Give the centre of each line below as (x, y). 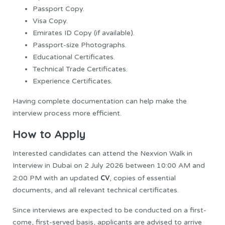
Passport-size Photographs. (80, 45)
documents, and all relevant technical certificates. (96, 190)
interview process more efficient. (67, 113)
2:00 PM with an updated (57, 178)
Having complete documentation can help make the (100, 101)
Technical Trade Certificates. (80, 69)
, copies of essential (143, 178)
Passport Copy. (59, 9)
